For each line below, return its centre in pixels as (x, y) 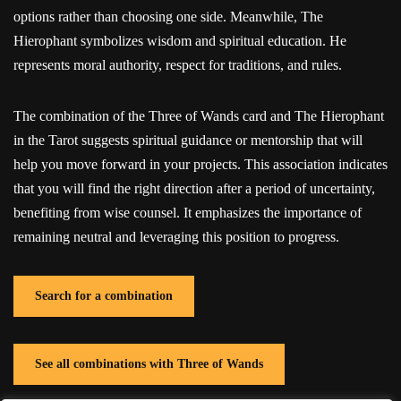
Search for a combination (104, 295)
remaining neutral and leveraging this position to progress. (176, 236)
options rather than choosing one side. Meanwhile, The (168, 16)
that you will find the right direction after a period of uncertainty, (194, 188)
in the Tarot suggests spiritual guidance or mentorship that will (188, 140)
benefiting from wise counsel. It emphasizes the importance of (188, 212)
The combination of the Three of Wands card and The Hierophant (199, 115)
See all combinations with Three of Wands (149, 363)
